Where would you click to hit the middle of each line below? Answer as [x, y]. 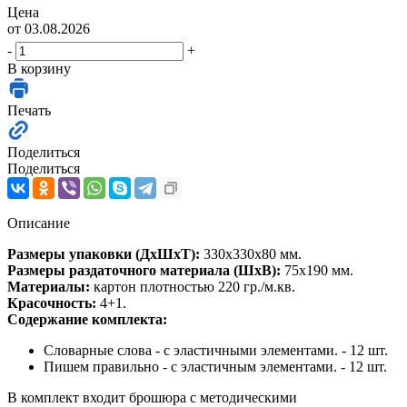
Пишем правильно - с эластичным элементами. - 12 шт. [219, 366]
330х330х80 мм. [251, 253]
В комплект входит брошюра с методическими [152, 397]
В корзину [39, 68]
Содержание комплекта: [87, 319]
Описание [39, 223]
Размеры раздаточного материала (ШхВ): [146, 270]
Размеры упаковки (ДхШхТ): [104, 253]
